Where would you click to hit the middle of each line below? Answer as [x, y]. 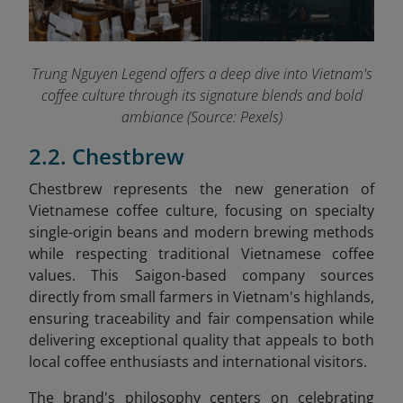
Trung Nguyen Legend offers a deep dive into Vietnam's [201, 73]
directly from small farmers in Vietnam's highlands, [201, 296]
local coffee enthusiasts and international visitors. [198, 361]
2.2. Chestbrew [107, 156]
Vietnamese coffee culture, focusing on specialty [201, 210]
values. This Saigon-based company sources [201, 275]
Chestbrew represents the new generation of [201, 188]
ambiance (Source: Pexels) [201, 116]
